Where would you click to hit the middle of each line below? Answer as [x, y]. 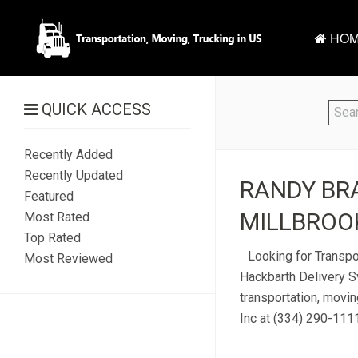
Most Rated [57, 217]
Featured [49, 196]
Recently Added [68, 155]
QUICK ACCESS [94, 109]
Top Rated [52, 238]
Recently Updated [74, 175]
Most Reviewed [68, 259]
